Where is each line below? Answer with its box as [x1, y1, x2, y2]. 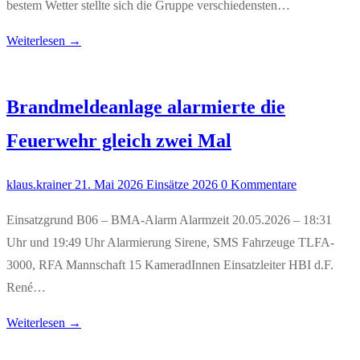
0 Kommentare [218, 178, 297, 192]
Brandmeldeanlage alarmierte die [6, 96, 285, 118]
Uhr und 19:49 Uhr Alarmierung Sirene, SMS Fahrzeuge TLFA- [6, 235, 334, 250]
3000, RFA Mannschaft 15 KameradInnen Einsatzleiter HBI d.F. [6, 258, 333, 272]
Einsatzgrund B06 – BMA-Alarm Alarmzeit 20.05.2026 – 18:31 [6, 213, 332, 227]
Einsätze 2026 [143, 178, 218, 192]
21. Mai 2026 [75, 178, 143, 192]
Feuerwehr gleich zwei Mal [6, 130, 231, 152]
